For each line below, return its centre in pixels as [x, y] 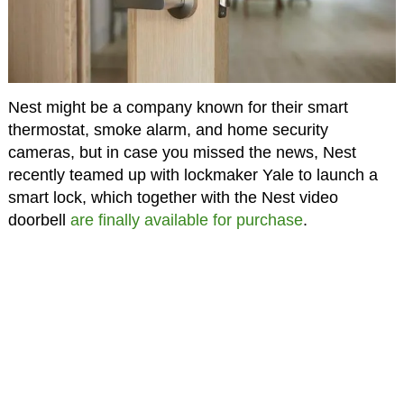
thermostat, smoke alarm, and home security [168, 130]
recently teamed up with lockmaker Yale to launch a [193, 175]
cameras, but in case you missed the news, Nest [182, 153]
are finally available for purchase [186, 220]
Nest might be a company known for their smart [178, 108]
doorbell [39, 220]
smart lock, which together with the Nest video [173, 198]
